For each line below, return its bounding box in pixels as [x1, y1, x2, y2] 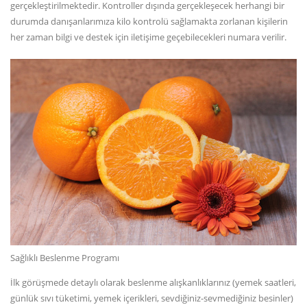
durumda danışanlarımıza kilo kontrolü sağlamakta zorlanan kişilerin [10, 14, 288, 27]
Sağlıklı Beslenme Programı [10, 251, 119, 264]
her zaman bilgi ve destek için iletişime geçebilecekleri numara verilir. [10, 30, 286, 43]
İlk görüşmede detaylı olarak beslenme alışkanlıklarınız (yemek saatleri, [10, 275, 296, 288]
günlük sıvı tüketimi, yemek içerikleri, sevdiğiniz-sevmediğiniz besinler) [10, 291, 293, 304]
